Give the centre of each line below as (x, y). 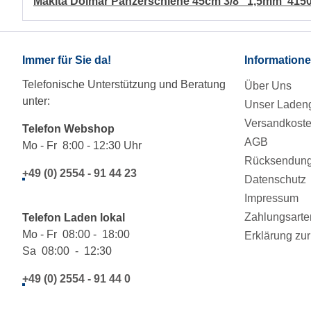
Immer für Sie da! (67, 60)
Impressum (271, 199)
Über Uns (268, 86)
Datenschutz (275, 180)
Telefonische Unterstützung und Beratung (124, 85)
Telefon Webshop (73, 129)
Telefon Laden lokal (75, 218)
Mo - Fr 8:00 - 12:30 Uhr (82, 146)
